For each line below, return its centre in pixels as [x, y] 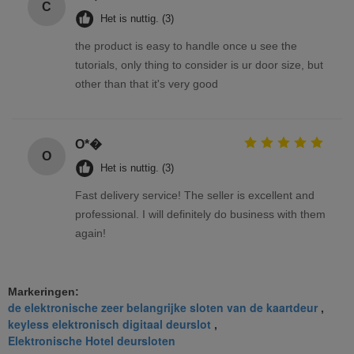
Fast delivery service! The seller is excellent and [195, 195]
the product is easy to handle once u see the [186, 45]
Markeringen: [43, 291]
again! [90, 233]
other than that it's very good [147, 83]
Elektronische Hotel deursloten [92, 340]
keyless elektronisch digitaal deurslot [109, 324]
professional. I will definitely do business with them [200, 214]
